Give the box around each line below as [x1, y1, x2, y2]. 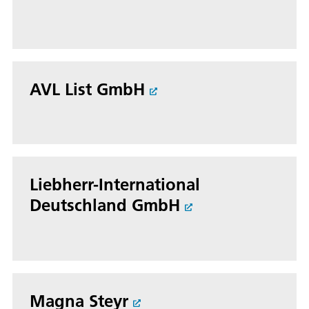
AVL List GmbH [30, 78, 145, 99]
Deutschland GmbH [30, 195, 180, 216]
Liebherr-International [30, 174, 200, 195]
